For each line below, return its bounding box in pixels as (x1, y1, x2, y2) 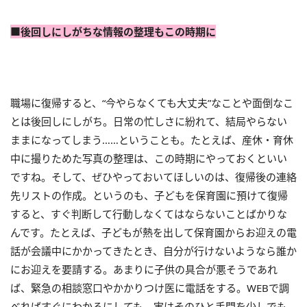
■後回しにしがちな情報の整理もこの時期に (10, 25, 216, 38)
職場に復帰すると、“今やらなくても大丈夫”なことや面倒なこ (10, 96, 293, 110)
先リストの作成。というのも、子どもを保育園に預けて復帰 (10, 188, 288, 202)
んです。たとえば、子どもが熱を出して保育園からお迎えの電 (10, 225, 297, 239)
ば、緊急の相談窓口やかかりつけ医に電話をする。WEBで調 (10, 281, 289, 295)
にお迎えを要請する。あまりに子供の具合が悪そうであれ (10, 262, 278, 276)
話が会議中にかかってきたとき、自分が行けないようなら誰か (10, 244, 297, 258)
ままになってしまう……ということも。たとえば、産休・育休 (10, 133, 293, 147)
